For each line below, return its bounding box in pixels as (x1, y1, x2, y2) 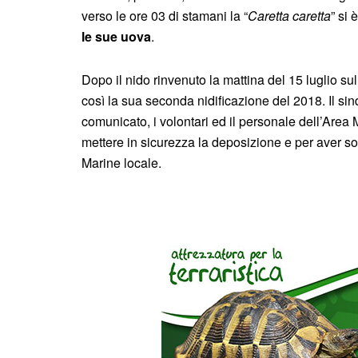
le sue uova (82, 26, 151, 46)
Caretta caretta (248, 6, 331, 25)
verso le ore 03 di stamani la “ (82, 6, 248, 25)
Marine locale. (82, 153, 161, 172)
